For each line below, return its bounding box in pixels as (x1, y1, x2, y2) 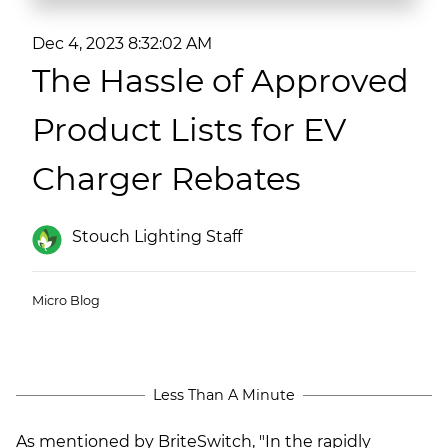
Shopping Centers (20, 50, 167, 69)
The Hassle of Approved (32, 61, 409, 101)
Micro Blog (32, 292, 100, 308)
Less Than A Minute (153, 385, 295, 404)
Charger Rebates (32, 159, 301, 199)
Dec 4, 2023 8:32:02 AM (32, 34, 212, 54)
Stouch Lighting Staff (72, 226, 242, 246)
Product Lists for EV (32, 110, 346, 150)
